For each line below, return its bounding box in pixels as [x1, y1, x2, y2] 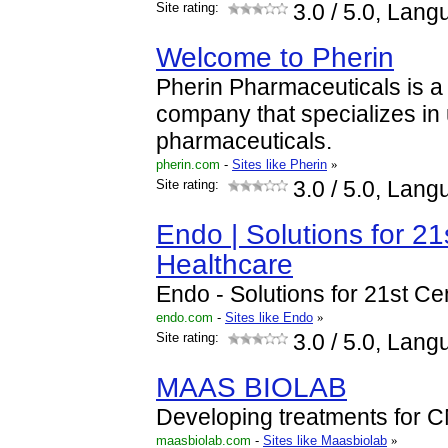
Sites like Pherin [232, 157, 327, 172]
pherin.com [156, 157, 220, 172]
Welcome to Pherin [156, 42, 394, 73]
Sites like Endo [225, 310, 313, 325]
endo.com [156, 310, 213, 325]
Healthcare [156, 249, 293, 280]
